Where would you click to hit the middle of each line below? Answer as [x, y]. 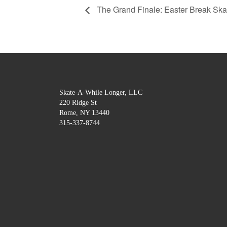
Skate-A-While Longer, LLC [101, 93]
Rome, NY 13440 [84, 113]
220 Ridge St [78, 103]
